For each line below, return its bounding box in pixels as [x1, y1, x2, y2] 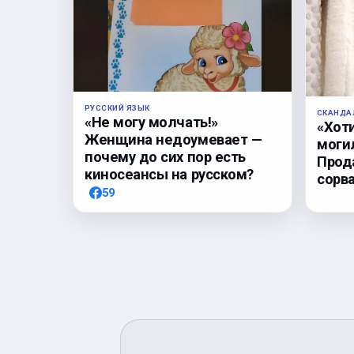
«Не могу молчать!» [85, 113, 218, 130]
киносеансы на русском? [85, 165, 254, 183]
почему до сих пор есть [85, 148, 246, 165]
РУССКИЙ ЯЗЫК [85, 103, 150, 112]
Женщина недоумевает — [85, 130, 262, 148]
